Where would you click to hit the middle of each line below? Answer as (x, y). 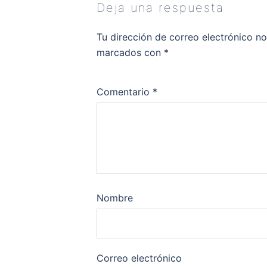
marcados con (130, 52)
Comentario (125, 91)
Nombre (115, 198)
